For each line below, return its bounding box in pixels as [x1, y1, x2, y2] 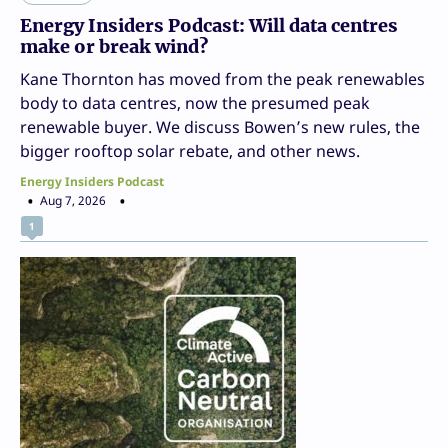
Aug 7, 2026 [40, 192, 106, 209]
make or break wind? [20, 35, 208, 58]
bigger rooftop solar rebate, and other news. [20, 140, 360, 162]
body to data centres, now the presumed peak [20, 92, 370, 114]
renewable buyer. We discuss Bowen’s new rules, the [20, 116, 420, 138]
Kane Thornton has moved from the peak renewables [20, 68, 425, 90]
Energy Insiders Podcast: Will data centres [20, 14, 398, 37]
